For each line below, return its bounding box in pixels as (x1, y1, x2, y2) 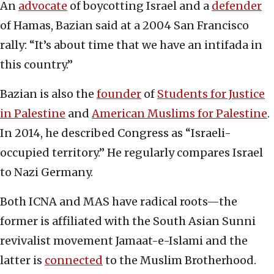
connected (45, 253, 103, 268)
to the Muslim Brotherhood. (103, 253, 256, 268)
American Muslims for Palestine (92, 106, 267, 121)
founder (97, 87, 141, 102)
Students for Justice (157, 87, 265, 102)
